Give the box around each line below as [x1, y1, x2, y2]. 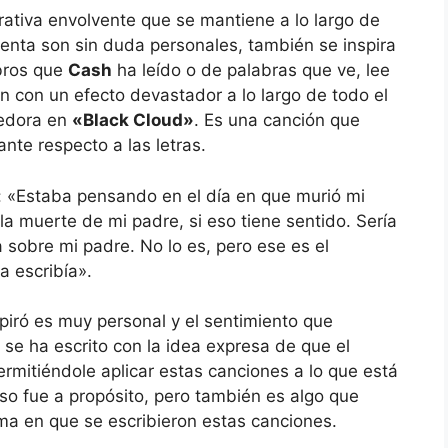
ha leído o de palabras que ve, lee [112, 60, 390, 81]
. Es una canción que [194, 110, 360, 131]
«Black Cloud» [72, 110, 194, 131]
